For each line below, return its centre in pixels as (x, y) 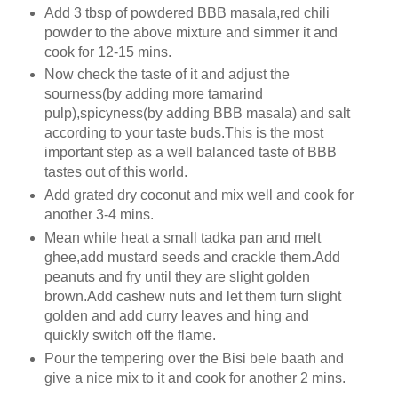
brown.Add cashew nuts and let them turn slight (192, 297)
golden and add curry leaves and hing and (176, 316)
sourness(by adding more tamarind (153, 94)
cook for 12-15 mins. (107, 52)
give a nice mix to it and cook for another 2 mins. (195, 378)
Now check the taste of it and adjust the (167, 75)
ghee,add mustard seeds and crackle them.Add (192, 258)
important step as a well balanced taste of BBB (190, 153)
